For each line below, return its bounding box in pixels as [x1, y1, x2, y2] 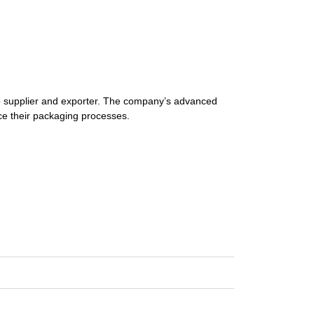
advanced [174, 95, 217, 107]
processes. [81, 110, 130, 122]
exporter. [61, 95, 103, 107]
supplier [4, 95, 41, 107]
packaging [33, 110, 81, 122]
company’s [123, 95, 174, 107]
